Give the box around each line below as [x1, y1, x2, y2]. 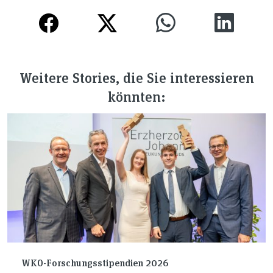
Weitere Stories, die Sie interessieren [19, 67, 254, 87]
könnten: [107, 86, 166, 105]
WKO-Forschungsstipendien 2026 [21, 256, 169, 269]
